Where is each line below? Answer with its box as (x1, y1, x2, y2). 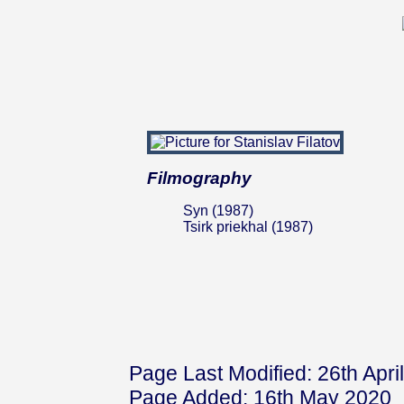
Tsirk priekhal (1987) (183, 219, 313, 234)
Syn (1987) (183, 203, 253, 218)
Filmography (147, 169, 252, 188)
